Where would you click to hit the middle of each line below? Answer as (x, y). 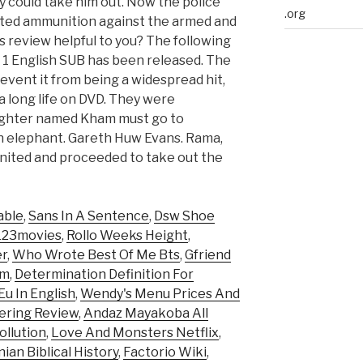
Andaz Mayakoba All (146, 314)
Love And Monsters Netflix (135, 333)
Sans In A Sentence (89, 216)
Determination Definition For (104, 275)
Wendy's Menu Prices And (160, 294)
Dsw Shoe (184, 216)
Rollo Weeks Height (127, 236)
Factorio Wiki (165, 352)
